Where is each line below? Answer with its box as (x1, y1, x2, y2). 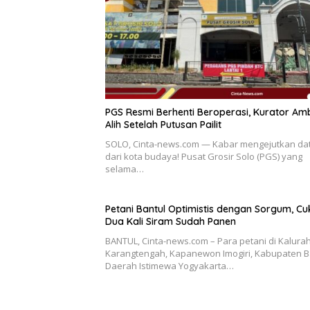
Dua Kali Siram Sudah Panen (105, 215, 236, 228)
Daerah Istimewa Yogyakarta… (105, 259, 234, 272)
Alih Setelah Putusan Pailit (105, 118, 221, 131)
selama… (105, 162, 144, 175)
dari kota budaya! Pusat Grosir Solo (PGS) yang (105, 149, 302, 163)
